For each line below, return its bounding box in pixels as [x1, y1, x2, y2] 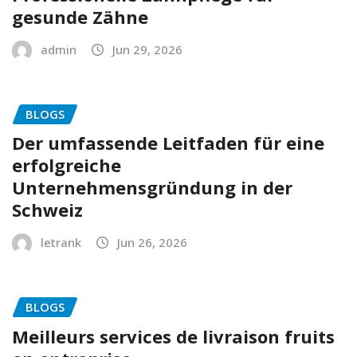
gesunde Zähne [12, 4, 148, 29]
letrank [41, 234, 81, 251]
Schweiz [12, 198, 83, 222]
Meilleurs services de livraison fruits [12, 324, 335, 349]
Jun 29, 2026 [112, 41, 182, 57]
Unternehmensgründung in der [12, 175, 292, 200]
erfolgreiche [12, 153, 121, 178]
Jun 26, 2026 [117, 234, 187, 251]
